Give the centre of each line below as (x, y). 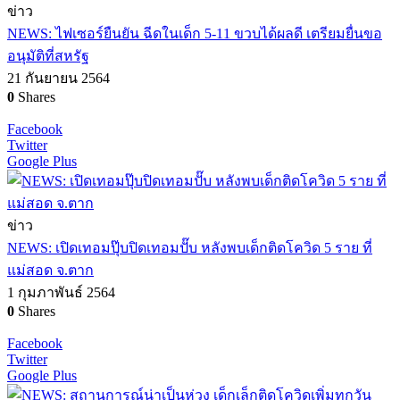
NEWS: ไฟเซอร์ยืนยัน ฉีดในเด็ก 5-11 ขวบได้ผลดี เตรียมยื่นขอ (195, 34)
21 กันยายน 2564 (58, 79)
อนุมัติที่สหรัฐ (48, 56)
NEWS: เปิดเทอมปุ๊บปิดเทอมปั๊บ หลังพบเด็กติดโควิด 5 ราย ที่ (190, 248)
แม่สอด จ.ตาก (50, 271)
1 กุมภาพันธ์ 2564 (61, 293)
